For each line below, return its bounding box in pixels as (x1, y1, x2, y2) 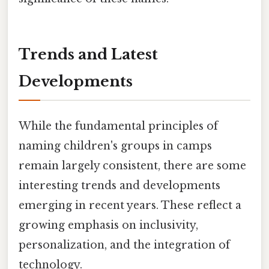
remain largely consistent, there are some (19, 159, 246, 172)
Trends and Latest (19, 45, 158, 63)
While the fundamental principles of (19, 119, 218, 133)
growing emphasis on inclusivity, (19, 218, 198, 232)
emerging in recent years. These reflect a (19, 198, 241, 212)
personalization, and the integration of (19, 238, 230, 252)
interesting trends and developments (19, 178, 220, 192)
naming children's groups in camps (19, 139, 212, 153)
